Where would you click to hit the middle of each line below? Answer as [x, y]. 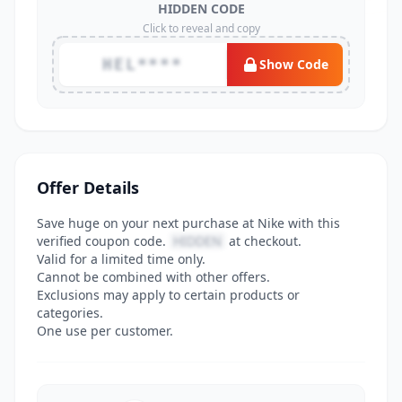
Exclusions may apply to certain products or [168, 295]
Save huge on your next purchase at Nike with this [188, 223]
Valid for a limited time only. [121, 259]
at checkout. [263, 241]
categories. [70, 313]
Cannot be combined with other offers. [153, 277]
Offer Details [88, 188]
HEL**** [143, 64]
